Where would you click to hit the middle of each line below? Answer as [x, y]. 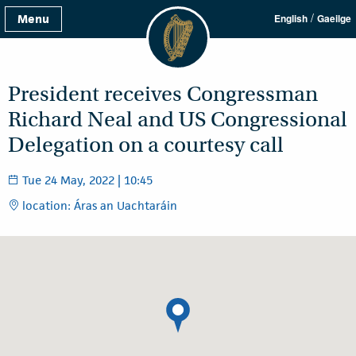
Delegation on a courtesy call [146, 145]
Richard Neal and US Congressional [178, 120]
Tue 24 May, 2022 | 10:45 [86, 180]
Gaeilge [334, 18]
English [291, 18]
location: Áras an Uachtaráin [98, 205]
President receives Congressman [163, 94]
